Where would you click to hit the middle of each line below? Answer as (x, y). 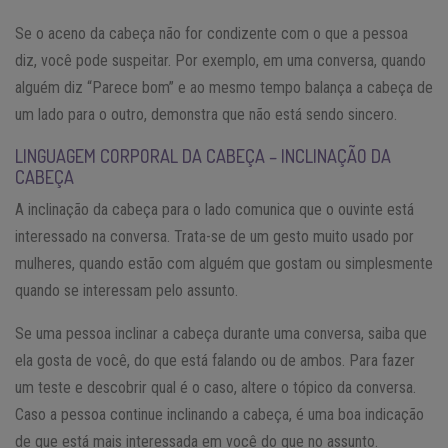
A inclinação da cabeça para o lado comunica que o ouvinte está (214, 209)
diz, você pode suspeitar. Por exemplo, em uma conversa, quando (220, 60)
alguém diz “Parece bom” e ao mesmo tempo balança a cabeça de (224, 87)
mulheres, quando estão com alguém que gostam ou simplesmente (224, 263)
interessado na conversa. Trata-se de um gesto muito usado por (214, 236)
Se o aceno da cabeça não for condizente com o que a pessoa (211, 33)
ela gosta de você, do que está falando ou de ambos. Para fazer (215, 360)
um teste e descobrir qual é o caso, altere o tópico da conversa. (215, 387)
